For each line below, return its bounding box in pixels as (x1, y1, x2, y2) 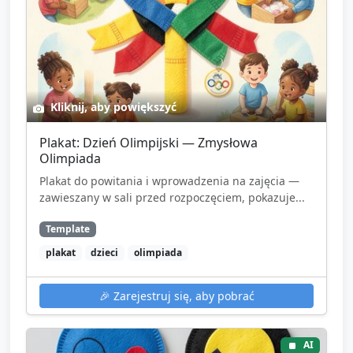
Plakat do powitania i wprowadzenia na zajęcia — (39, 173, 299, 189)
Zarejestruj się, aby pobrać (110, 288, 255, 304)
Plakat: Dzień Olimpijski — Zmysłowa (39, 134, 258, 152)
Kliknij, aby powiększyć (47, 99, 176, 115)
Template (45, 222, 90, 236)
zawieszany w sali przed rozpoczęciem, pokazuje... (39, 190, 305, 206)
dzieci (91, 246, 119, 260)
